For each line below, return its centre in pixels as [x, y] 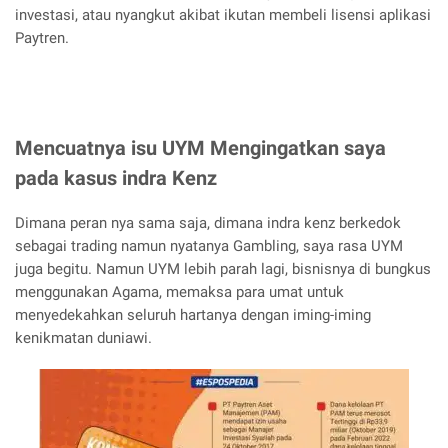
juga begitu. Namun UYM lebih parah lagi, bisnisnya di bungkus [223, 269]
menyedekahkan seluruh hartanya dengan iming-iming [193, 315]
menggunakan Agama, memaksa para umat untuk [179, 292]
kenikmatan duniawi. [83, 338]
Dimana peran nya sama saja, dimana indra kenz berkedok [208, 223]
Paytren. [42, 38]
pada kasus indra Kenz [116, 178]
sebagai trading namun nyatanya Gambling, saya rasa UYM [209, 246]
